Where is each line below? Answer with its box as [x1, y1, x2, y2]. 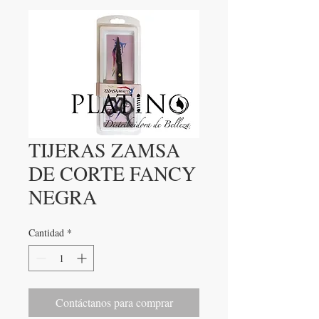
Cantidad [28, 226, 64, 239]
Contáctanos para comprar [55, 295, 173, 310]
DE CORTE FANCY [28, 159, 196, 187]
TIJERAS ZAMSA [28, 136, 180, 163]
